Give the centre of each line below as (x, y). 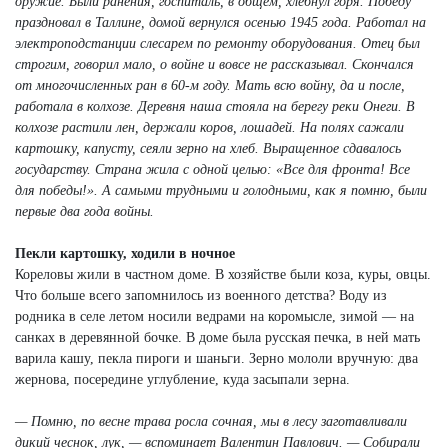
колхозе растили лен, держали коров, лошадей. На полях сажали (209, 127)
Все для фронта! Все (346, 169)
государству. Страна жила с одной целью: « (149, 169)
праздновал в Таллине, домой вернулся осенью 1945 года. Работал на (220, 22)
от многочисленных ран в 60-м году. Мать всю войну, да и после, (210, 85)
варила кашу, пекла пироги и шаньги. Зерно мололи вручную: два (216, 358)
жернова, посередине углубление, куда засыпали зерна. (182, 379)
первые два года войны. (84, 211)
